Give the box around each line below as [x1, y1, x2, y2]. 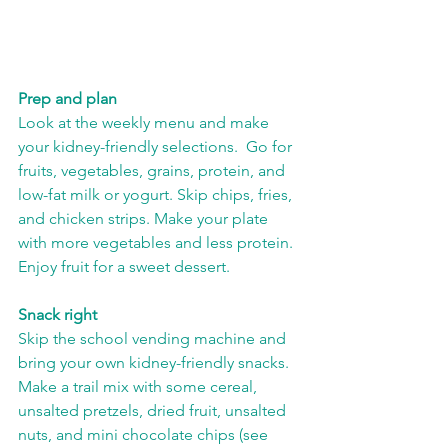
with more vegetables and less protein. [18, 233, 301, 253]
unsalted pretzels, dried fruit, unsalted [18, 401, 290, 421]
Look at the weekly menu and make [18, 113, 273, 133]
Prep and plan [18, 89, 117, 109]
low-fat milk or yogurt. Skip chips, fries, [18, 185, 296, 205]
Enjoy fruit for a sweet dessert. [18, 257, 238, 277]
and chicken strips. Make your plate [18, 209, 272, 229]
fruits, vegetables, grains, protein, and [18, 161, 289, 181]
